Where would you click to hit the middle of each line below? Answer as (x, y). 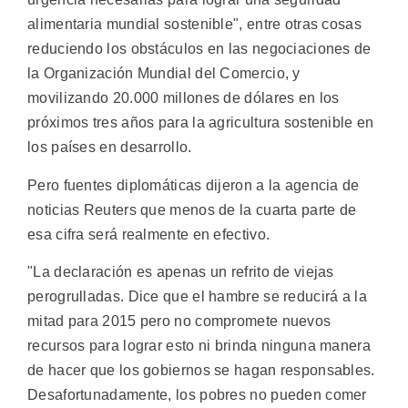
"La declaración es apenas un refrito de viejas (181, 271)
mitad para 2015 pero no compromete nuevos (179, 321)
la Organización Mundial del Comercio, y (164, 74)
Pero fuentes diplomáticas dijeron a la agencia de (194, 185)
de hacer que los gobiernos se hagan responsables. (201, 370)
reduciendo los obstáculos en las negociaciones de (199, 49)
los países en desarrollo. (110, 148)
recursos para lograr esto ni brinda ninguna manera (199, 345)
